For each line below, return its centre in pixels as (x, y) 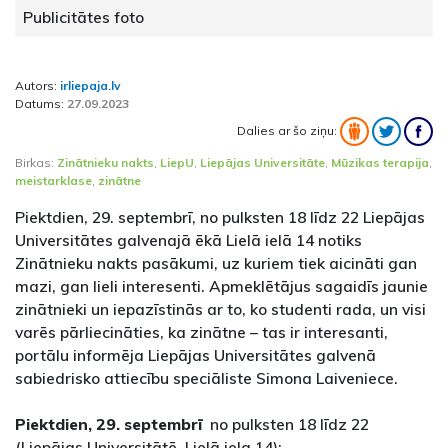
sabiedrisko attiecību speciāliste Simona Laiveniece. (206, 378)
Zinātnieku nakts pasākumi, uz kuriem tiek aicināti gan (216, 263)
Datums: (41, 104)
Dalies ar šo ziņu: (288, 130)
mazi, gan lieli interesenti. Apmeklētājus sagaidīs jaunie (221, 286)
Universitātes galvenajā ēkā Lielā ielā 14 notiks (188, 240)
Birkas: (36, 163)
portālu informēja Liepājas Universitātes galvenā (195, 355)
